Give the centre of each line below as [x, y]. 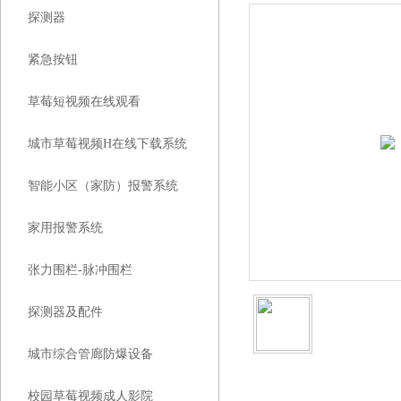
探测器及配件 [65, 312]
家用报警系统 [65, 228]
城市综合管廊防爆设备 [90, 354]
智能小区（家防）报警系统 [103, 186]
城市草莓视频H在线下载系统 [107, 144]
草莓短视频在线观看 [84, 102]
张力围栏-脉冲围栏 [80, 270]
